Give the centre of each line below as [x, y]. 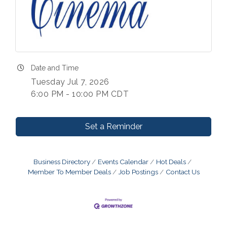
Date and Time [55, 68]
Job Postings [138, 172]
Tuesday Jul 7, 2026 [70, 82]
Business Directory [62, 162]
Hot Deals [171, 162]
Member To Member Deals [69, 172]
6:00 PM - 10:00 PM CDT [80, 94]
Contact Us [182, 172]
